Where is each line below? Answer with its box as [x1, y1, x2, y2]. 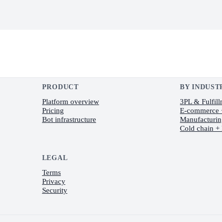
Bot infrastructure [42, 115, 96, 124]
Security [42, 186, 67, 195]
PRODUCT [42, 83, 79, 91]
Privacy [42, 177, 65, 186]
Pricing [42, 106, 64, 115]
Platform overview [42, 97, 99, 106]
